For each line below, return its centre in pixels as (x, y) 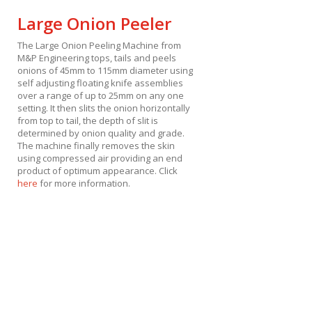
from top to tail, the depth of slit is (87, 120)
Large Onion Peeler (94, 23)
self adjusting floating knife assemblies (100, 83)
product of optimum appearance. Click (97, 170)
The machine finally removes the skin (96, 145)
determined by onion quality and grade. (101, 133)
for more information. (84, 183)
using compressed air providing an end (100, 158)
